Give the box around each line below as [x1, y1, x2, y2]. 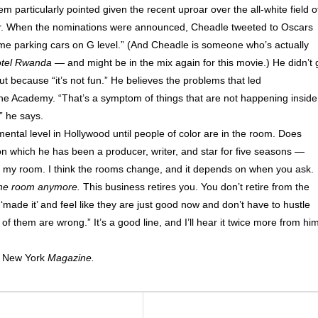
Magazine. [48, 252, 94, 264]
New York [2, 252, 48, 264]
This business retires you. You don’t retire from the [80, 181, 309, 193]
